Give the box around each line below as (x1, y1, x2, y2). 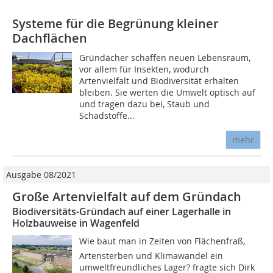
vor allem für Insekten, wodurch (79, 63, 210, 75)
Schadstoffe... (79, 109, 135, 121)
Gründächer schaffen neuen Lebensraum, (79, 51, 251, 63)
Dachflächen (12, 29, 87, 46)
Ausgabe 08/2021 (6, 168, 76, 180)
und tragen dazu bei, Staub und (79, 97, 210, 110)
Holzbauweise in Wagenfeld (12, 216, 140, 230)
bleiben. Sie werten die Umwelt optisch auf (79, 86, 256, 98)
